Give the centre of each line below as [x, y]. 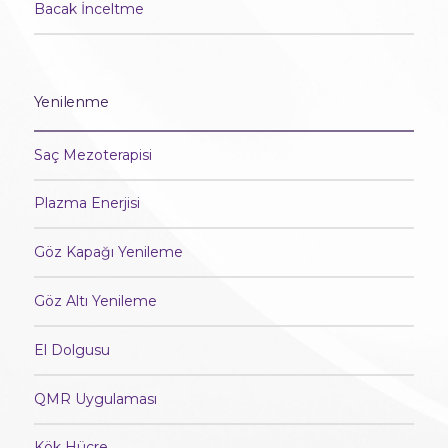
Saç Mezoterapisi [92, 154]
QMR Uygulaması [95, 398]
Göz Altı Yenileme [95, 301]
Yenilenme [71, 101]
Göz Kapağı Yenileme [108, 252]
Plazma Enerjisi [86, 203]
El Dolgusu [71, 349]
